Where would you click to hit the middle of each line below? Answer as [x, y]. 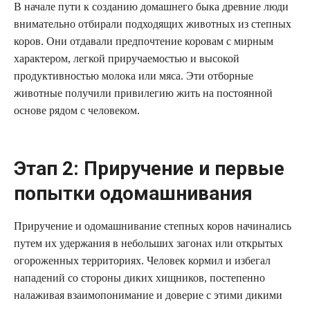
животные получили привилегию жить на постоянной [143, 93]
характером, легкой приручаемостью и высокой [127, 59]
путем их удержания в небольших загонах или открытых [148, 244]
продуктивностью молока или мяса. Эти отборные [134, 76]
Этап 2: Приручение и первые [149, 168]
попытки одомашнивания [133, 193]
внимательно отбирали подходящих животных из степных [153, 24]
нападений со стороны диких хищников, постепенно [139, 278]
